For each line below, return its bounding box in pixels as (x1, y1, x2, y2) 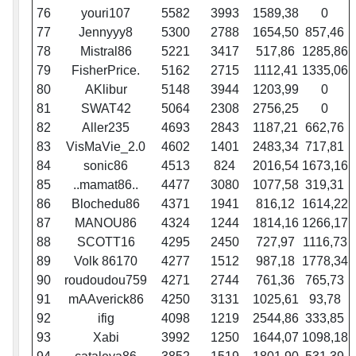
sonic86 (83, 159, 128, 173)
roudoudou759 (64, 273, 147, 288)
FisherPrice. (72, 64, 140, 78)
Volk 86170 (74, 254, 137, 269)
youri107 (81, 6, 130, 21)
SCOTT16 (76, 235, 135, 250)
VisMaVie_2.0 (66, 140, 145, 154)
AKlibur (84, 83, 127, 97)
